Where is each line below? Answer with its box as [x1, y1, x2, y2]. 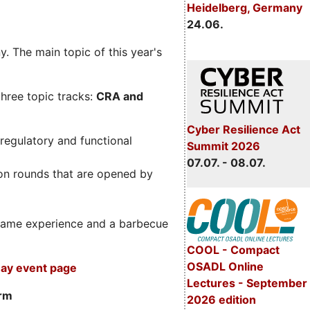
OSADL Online [186, 259, 264, 273]
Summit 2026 [186, 139, 260, 154]
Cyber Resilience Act [186, 122, 300, 137]
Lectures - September [186, 275, 307, 290]
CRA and [96, 89, 143, 104]
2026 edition [186, 292, 256, 307]
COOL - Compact [186, 242, 280, 257]
